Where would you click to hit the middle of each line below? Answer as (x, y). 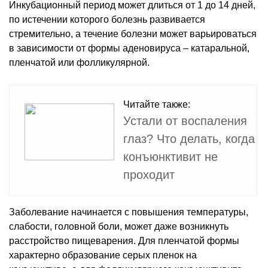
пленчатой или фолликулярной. (79, 62)
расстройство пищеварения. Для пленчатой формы (124, 240)
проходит (149, 174)
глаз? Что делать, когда (189, 138)
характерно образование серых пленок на (103, 255)
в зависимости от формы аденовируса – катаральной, (129, 48)
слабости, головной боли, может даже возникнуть (119, 226)
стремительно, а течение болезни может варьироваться (133, 33)
